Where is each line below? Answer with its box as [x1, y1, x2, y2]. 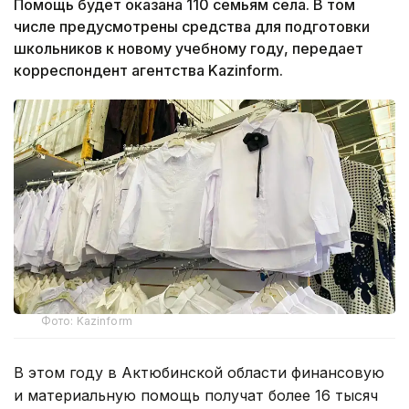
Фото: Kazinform [41, 314, 132, 329]
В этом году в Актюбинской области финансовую [14, 363, 384, 383]
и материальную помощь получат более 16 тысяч [14, 386, 378, 405]
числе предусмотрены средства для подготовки [14, 17, 370, 37]
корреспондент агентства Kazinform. [14, 61, 283, 80]
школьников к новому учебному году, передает [14, 39, 363, 58]
